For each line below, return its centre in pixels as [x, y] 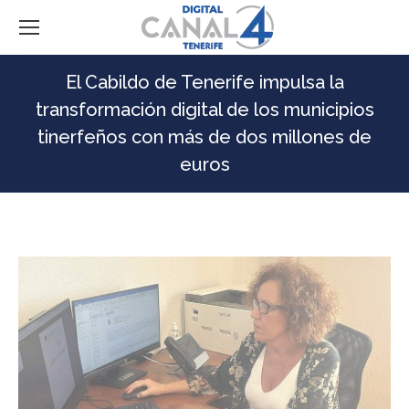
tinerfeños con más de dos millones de [204, 137]
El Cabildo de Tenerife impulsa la [204, 82]
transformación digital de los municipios [204, 110]
